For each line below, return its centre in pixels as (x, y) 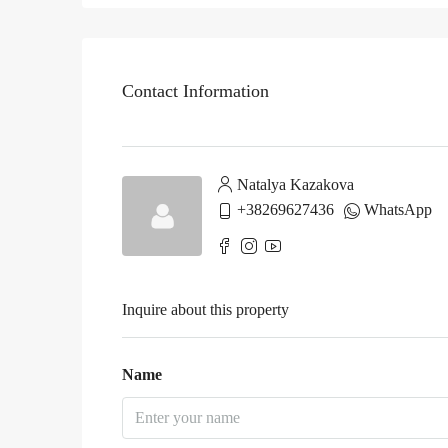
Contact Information (195, 91)
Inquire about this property (205, 309)
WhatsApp (398, 209)
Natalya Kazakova (295, 184)
